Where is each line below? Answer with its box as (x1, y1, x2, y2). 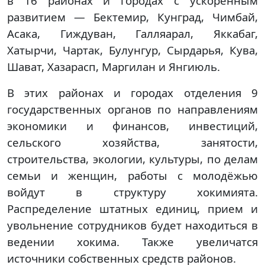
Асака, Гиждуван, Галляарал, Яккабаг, (7, 25, 258, 41)
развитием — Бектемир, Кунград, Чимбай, (7, 9, 258, 24)
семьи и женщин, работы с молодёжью (7, 167, 258, 183)
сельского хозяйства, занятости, (7, 134, 258, 150)
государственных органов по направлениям (7, 101, 258, 117)
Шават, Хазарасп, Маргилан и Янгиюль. (7, 59, 220, 74)
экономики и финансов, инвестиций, (7, 118, 258, 133)
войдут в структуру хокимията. (7, 184, 258, 199)
